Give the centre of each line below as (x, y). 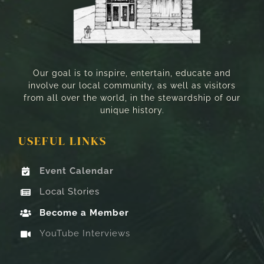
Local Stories (70, 192)
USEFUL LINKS (63, 141)
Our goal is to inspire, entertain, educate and (132, 73)
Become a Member (85, 212)
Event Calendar (77, 171)
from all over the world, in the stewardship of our (132, 98)
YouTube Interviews (85, 234)
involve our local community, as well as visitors (132, 85)
